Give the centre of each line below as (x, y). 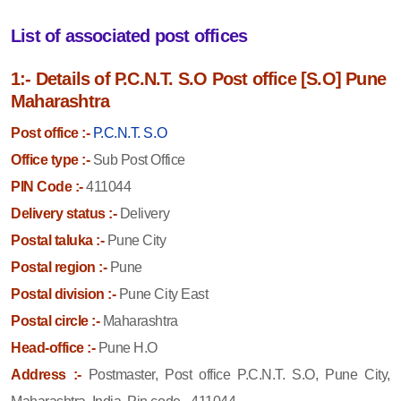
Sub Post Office (137, 159)
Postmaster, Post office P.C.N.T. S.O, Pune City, (239, 374)
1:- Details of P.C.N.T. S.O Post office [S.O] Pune (199, 78)
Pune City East (162, 294)
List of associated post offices (129, 35)
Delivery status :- (64, 213)
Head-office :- (53, 347)
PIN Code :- (47, 186)
